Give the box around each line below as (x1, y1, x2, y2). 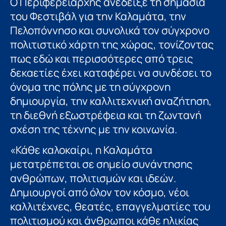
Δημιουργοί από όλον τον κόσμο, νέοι (10, 185, 189, 199)
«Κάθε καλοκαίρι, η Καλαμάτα (10, 142, 152, 157)
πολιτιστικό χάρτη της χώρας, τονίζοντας (10, 37, 214, 52)
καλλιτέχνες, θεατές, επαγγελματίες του (10, 199, 210, 213)
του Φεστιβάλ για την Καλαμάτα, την (10, 9, 186, 24)
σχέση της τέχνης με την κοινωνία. (10, 122, 177, 137)
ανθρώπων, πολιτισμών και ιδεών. (10, 171, 176, 185)
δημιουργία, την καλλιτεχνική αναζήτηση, (10, 94, 212, 108)
